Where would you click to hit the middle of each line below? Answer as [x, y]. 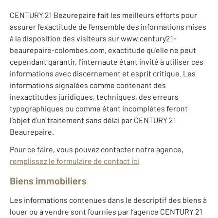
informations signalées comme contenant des [88, 85]
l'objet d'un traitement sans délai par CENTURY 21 [93, 120]
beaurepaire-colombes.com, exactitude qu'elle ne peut [103, 50]
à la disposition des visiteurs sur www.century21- [93, 38]
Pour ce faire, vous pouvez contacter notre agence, [97, 149]
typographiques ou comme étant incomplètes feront [99, 109]
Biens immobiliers [48, 181]
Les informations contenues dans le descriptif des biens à [108, 200]
